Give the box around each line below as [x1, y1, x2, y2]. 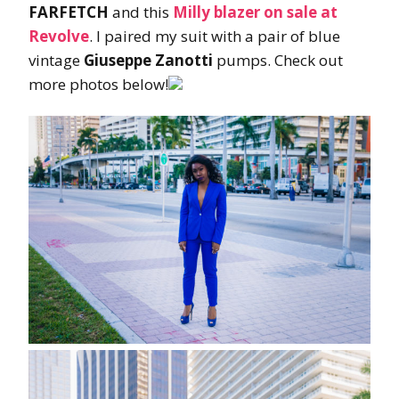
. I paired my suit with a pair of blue [89, 25, 340, 46]
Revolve [28, 25, 89, 46]
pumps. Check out [213, 49, 343, 70]
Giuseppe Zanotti [80, 49, 213, 70]
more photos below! [28, 73, 168, 94]
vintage [28, 49, 80, 70]
